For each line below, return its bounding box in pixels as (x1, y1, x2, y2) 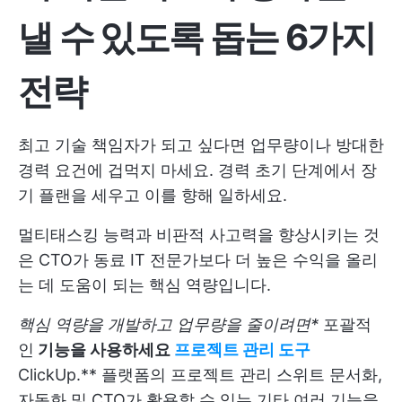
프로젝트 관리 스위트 (170, 364, 325, 384)
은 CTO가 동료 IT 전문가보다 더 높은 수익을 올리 (18, 249, 378, 269)
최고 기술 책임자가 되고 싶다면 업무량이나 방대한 (18, 135, 384, 154)
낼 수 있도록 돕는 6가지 (18, 14, 376, 59)
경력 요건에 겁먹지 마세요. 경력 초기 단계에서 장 (18, 160, 377, 179)
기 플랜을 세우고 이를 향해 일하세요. (18, 185, 287, 205)
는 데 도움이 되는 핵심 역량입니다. (18, 275, 271, 294)
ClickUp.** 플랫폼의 (18, 364, 170, 384)
